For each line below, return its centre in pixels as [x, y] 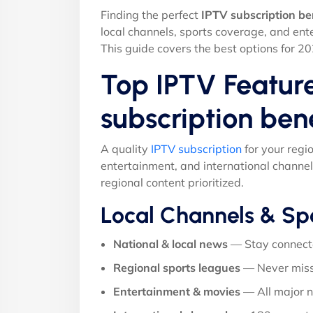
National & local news [170, 243]
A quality [126, 148]
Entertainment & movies [177, 291]
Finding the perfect [151, 14]
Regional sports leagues [177, 267]
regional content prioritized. [172, 182]
